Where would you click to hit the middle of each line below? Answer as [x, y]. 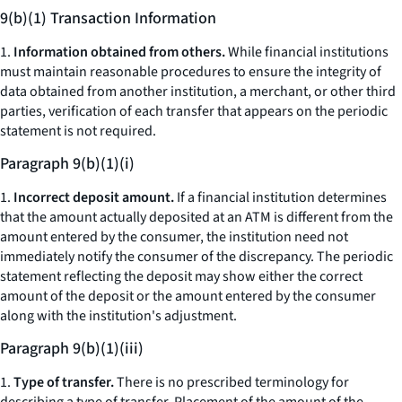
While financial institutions [307, 52]
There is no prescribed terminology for [232, 382]
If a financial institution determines [280, 197]
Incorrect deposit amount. [94, 197]
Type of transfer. [64, 382]
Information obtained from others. [119, 52]
